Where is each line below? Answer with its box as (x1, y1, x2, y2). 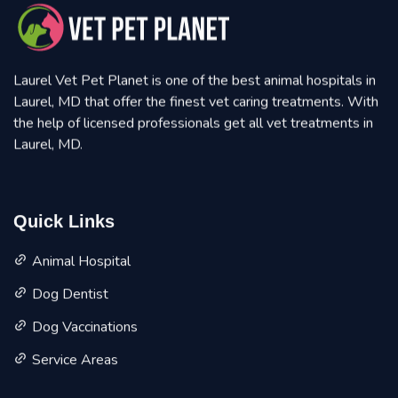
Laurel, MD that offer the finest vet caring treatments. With (13, 93, 378, 114)
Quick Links (13, 213, 115, 234)
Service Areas (32, 352, 118, 372)
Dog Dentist (32, 286, 108, 306)
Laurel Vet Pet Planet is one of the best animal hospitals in (13, 72, 376, 92)
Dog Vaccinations (32, 319, 138, 339)
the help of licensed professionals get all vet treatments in (13, 115, 373, 135)
